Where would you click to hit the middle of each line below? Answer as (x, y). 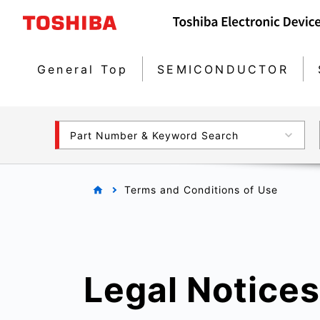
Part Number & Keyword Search (154, 135)
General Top (83, 69)
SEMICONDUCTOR (223, 69)
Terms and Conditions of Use (201, 190)
